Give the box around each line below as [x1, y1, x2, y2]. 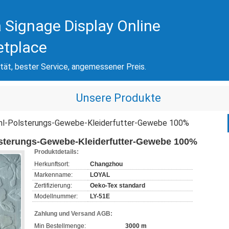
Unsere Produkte [76, 91, 161, 104]
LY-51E [90, 193, 110, 200]
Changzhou [90, 161, 123, 168]
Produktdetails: [34, 148, 79, 155]
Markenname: [34, 171, 73, 178]
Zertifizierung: [34, 182, 72, 189]
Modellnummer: [34, 193, 78, 200]
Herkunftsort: [34, 161, 70, 168]
